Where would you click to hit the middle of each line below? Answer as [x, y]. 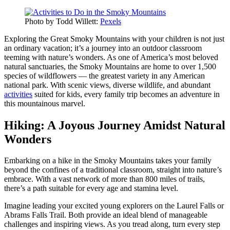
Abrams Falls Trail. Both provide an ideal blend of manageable [106, 215]
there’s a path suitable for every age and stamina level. [91, 188]
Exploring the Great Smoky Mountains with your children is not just [114, 39]
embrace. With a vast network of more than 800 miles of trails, [104, 179]
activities [18, 94]
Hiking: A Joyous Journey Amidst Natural [115, 125]
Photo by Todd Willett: [62, 21]
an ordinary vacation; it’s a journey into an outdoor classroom [103, 48]
